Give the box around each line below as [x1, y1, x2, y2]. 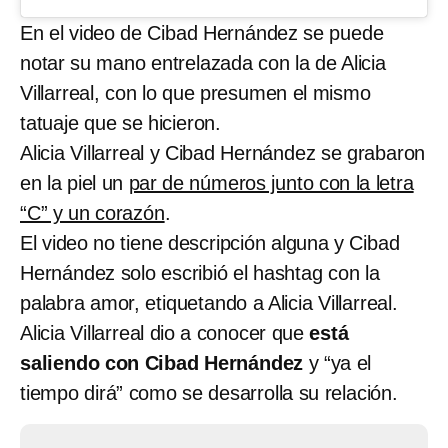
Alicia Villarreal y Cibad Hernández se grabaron [20, 142, 426, 165]
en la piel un [20, 172, 129, 195]
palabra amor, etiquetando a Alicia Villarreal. [20, 292, 398, 315]
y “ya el [303, 352, 372, 375]
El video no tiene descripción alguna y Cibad [20, 232, 400, 255]
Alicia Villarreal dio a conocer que [20, 322, 310, 345]
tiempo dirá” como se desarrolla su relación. [20, 382, 398, 405]
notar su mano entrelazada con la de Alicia [20, 52, 386, 75]
